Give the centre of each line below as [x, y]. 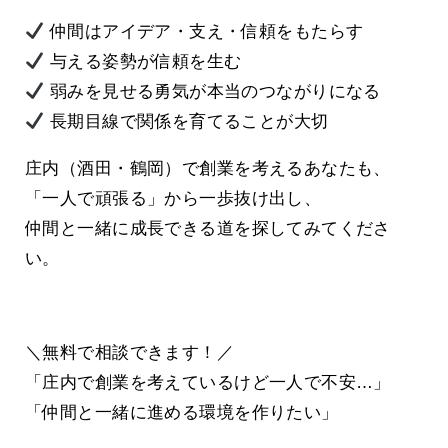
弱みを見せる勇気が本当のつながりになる [212, 92]
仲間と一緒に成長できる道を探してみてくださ [208, 229]
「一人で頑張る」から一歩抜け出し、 [173, 199]
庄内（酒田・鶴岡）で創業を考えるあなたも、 [208, 169]
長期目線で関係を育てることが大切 [186, 122]
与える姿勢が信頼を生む [143, 62]
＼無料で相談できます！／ [130, 353]
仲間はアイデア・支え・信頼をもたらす [204, 32]
